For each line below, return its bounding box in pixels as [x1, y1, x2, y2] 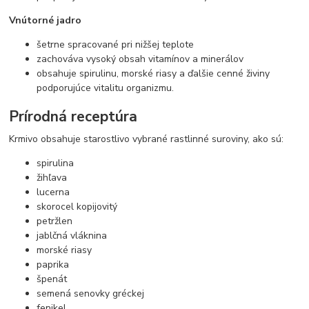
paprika [37, 257, 70, 271]
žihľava [37, 170, 68, 184]
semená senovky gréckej [37, 286, 145, 300]
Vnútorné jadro [9, 14, 82, 28]
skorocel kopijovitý [37, 199, 118, 213]
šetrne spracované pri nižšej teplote [37, 38, 195, 52]
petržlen [37, 214, 73, 228]
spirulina [37, 156, 74, 170]
